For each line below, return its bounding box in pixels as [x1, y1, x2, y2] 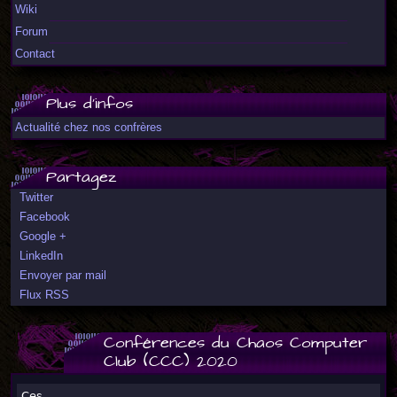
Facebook [19, 210, 70, 223]
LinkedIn [19, 249, 63, 262]
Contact [15, 47, 55, 60]
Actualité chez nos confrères [15, 121, 162, 134]
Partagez [46, 166, 116, 190]
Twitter [19, 191, 53, 204]
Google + [19, 230, 66, 243]
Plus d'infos [46, 92, 133, 116]
